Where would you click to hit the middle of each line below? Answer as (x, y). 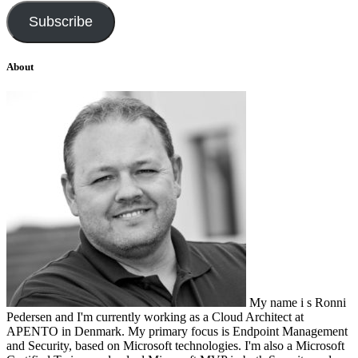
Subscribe (60, 21)
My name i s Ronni (296, 302)
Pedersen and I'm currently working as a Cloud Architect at (155, 316)
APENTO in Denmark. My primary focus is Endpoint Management (177, 331)
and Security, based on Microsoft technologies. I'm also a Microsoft (175, 345)
